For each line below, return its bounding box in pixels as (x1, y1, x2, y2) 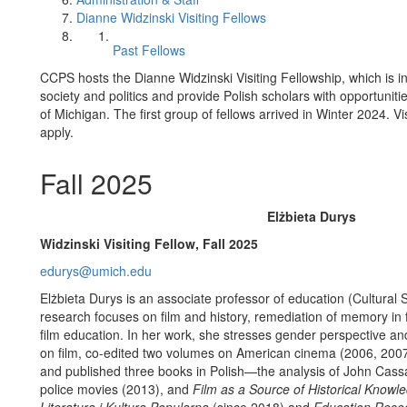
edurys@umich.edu (40, 262, 152, 280)
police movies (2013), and (40, 380, 193, 398)
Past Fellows (113, 41, 185, 59)
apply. (40, 123, 74, 141)
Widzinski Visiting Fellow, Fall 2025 (40, 234, 258, 253)
